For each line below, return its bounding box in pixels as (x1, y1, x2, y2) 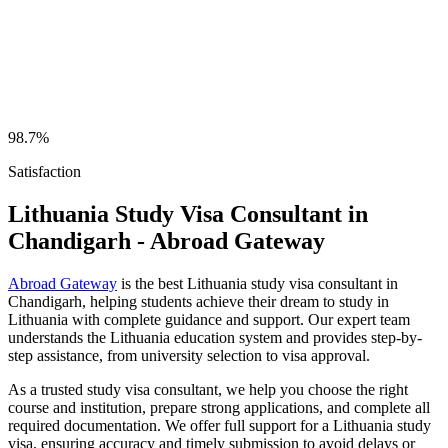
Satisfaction (8, 162, 81, 180)
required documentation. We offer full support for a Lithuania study (8, 416, 431, 434)
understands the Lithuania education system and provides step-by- (8, 328, 422, 346)
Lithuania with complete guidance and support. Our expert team (8, 310, 410, 328)
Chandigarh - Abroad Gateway (8, 227, 325, 254)
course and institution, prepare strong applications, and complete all (8, 398, 430, 416)
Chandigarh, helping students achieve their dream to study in (8, 292, 389, 310)
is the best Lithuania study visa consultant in (117, 274, 398, 292)
